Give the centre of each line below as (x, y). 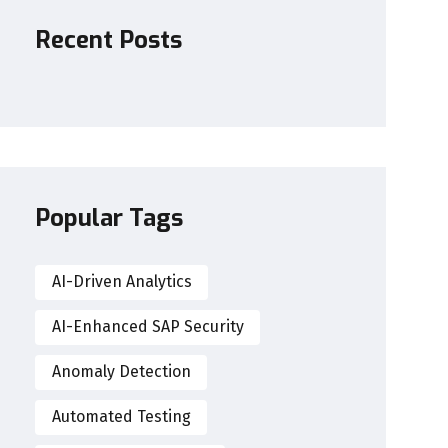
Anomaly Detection (121, 372)
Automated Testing (121, 417)
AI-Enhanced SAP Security (147, 327)
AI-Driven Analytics (121, 282)
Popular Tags (109, 217)
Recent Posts (109, 40)
